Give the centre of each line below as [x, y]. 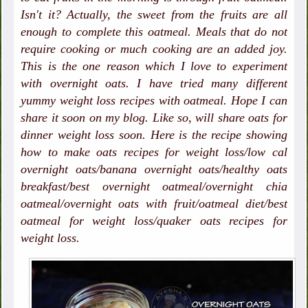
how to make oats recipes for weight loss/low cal [154, 152]
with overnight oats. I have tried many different [154, 84]
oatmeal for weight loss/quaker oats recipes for [154, 221]
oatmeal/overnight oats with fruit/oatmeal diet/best [154, 204]
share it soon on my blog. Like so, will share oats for [154, 118]
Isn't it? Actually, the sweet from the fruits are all [154, 15]
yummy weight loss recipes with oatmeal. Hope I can [154, 101]
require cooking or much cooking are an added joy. [154, 49]
